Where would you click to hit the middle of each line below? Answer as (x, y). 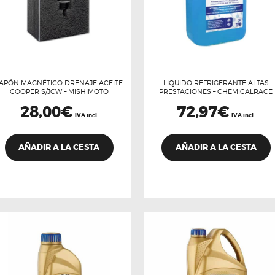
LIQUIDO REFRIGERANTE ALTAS (216, 83)
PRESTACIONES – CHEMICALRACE (216, 91)
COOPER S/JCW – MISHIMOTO (59, 91)
